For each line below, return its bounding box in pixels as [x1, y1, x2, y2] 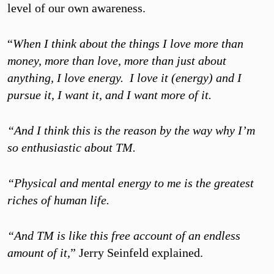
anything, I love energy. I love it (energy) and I [7, 71, 242, 85]
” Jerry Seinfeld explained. [70, 246, 203, 260]
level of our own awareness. [7, 1, 146, 15]
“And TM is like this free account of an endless [7, 229, 240, 243]
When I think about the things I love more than [13, 37, 243, 51]
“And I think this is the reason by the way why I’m [7, 124, 255, 138]
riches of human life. [7, 193, 109, 207]
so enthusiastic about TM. [7, 141, 136, 155]
